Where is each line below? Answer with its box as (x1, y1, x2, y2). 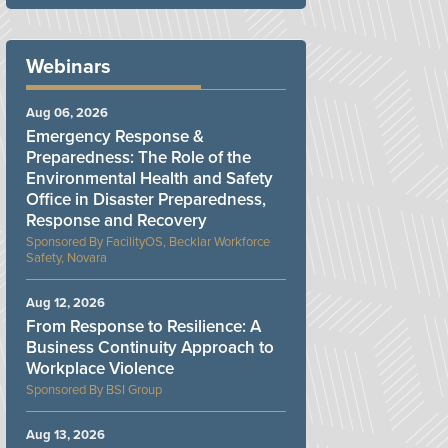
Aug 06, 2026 (26, 104, 108, 121)
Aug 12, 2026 (26, 294, 105, 311)
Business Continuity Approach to (26, 336, 274, 358)
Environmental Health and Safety (26, 167, 273, 189)
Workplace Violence (26, 357, 174, 379)
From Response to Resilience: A (26, 315, 261, 337)
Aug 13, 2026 (26, 426, 105, 443)
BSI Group (106, 381, 162, 398)
